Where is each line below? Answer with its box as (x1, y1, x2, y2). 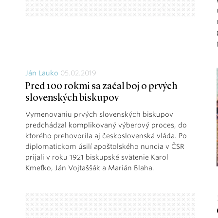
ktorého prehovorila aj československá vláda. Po (25, 131, 187, 140)
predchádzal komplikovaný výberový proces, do (25, 121, 187, 129)
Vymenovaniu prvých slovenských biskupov (25, 110, 173, 118)
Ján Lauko (25, 69, 58, 77)
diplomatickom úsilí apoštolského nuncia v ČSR (25, 142, 184, 150)
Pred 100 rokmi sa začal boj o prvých (25, 81, 178, 91)
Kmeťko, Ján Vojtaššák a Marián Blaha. (25, 163, 154, 172)
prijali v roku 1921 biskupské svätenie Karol (25, 153, 168, 161)
